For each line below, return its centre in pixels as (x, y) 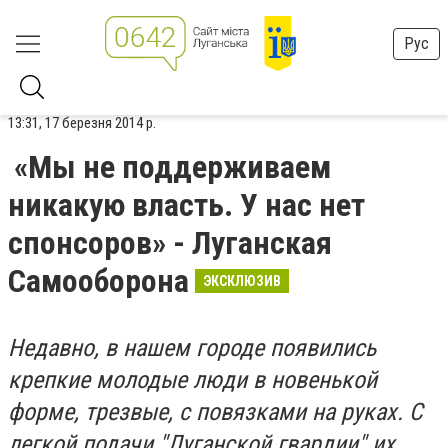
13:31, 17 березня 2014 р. (82, 123)
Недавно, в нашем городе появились (192, 348)
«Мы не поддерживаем (172, 167)
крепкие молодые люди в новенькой (192, 380)
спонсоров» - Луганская (170, 243)
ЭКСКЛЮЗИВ (242, 281)
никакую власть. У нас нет (186, 205)
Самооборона (98, 281)
